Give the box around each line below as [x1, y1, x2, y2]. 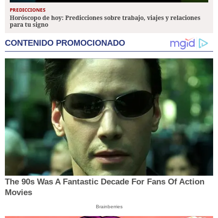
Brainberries [95, 203, 123, 209]
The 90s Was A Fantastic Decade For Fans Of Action [5, 177, 204, 186]
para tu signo [10, 20, 48, 29]
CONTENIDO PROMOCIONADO [5, 38, 125, 48]
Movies [5, 187, 32, 197]
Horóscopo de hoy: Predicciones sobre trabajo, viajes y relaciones [10, 13, 200, 22]
